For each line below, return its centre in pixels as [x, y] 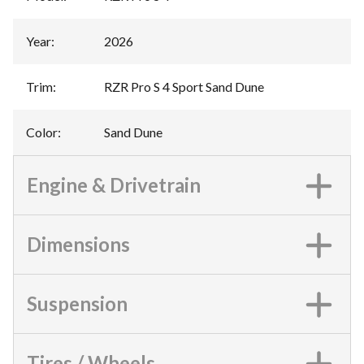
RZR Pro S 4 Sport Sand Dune [184, 87]
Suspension [77, 303]
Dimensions [78, 244]
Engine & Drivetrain [114, 185]
